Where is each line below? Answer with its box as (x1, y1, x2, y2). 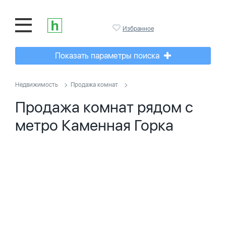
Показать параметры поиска (55, 51, 161, 61)
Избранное (123, 25, 154, 32)
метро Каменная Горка (15, 116, 174, 134)
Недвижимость (15, 81, 58, 88)
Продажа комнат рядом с (15, 98, 193, 116)
